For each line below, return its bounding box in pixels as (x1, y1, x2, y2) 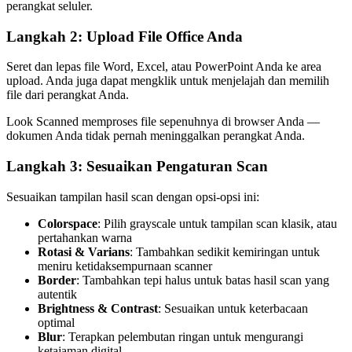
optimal (38, 315, 75, 329)
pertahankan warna (38, 230, 132, 244)
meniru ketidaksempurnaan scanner (38, 258, 212, 273)
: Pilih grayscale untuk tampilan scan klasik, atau (97, 216, 337, 230)
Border (38, 273, 76, 287)
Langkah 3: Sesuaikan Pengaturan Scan (6, 157, 268, 174)
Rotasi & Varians (38, 244, 130, 258)
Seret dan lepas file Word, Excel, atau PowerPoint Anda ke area (6, 60, 321, 74)
